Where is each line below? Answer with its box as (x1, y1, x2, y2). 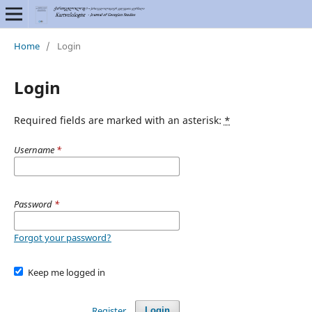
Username (13, 143, 56, 156)
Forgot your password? (13, 231, 111, 244)
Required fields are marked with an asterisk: (13, 113, 224, 127)
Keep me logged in (28, 265, 106, 279)
